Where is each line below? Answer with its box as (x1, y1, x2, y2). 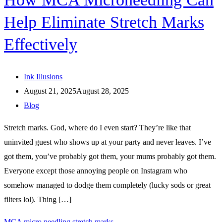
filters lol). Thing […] (4, 195, 71, 204)
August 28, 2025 (76, 87, 129, 96)
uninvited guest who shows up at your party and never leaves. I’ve (4, 138, 211, 147)
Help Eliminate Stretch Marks (4, 12, 204, 31)
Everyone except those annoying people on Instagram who (4, 166, 187, 175)
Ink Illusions (24, 72, 62, 81)
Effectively (4, 35, 77, 54)
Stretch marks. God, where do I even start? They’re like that (4, 123, 191, 132)
